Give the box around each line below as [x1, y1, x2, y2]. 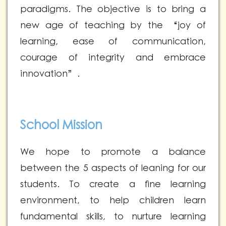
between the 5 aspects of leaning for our [20, 162, 206, 175]
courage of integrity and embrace [20, 51, 206, 64]
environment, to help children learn [20, 194, 206, 207]
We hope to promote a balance [20, 146, 206, 158]
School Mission [20, 117, 102, 134]
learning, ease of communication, [20, 35, 206, 48]
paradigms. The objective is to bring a [20, 3, 206, 16]
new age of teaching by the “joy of [20, 19, 206, 32]
